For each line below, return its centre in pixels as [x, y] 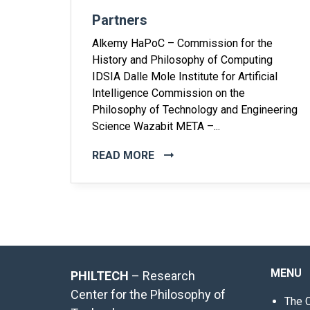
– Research [162, 276]
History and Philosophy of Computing [182, 60]
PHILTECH [100, 276]
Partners [120, 20]
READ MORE [125, 155]
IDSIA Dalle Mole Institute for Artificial [185, 76]
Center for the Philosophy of [148, 294]
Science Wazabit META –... [156, 126]
